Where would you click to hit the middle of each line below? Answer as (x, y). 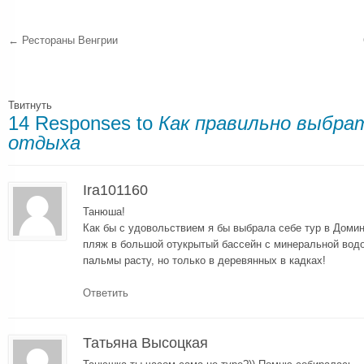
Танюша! (104, 211)
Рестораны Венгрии (68, 41)
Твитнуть (30, 106)
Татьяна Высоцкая (145, 342)
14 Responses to (83, 123)
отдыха (44, 143)
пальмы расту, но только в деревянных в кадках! (204, 260)
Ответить (106, 292)
